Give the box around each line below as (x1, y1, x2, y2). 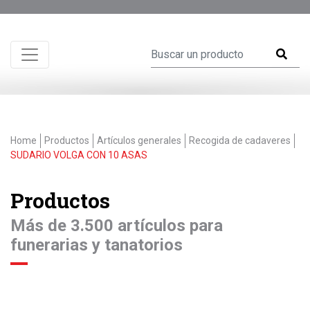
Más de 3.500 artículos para (10, 216, 223, 235)
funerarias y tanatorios (10, 235, 183, 255)
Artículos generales (97, 135, 181, 146)
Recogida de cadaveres (189, 135, 291, 146)
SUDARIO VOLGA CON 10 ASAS (10, 149, 147, 161)
